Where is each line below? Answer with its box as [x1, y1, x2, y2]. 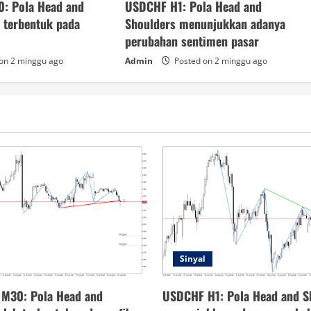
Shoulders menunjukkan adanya [125, 14, 286, 33]
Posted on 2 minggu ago [172, 54, 268, 67]
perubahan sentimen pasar [125, 31, 260, 50]
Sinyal [180, 252, 205, 264]
